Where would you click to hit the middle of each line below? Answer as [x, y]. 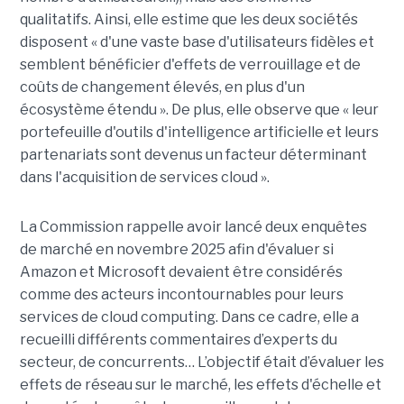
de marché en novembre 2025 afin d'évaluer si [176, 249]
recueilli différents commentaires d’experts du [178, 339]
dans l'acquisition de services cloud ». [144, 177]
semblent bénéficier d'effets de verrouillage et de [190, 64]
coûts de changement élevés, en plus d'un [162, 87]
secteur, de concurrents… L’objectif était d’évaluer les [202, 362]
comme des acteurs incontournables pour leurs [181, 294]
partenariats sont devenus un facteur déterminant [193, 154]
